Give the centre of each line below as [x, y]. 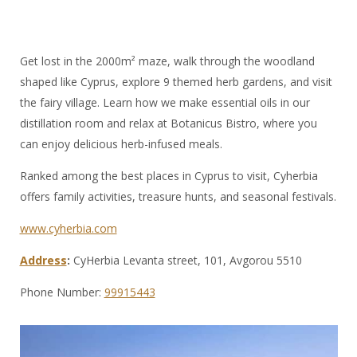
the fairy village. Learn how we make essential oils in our [165, 103]
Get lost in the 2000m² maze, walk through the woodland [167, 61]
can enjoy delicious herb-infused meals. [121, 144]
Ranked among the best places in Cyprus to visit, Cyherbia [169, 176]
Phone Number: [62, 292]
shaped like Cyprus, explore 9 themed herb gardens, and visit [176, 82]
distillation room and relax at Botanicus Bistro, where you [168, 124]
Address [43, 261]
